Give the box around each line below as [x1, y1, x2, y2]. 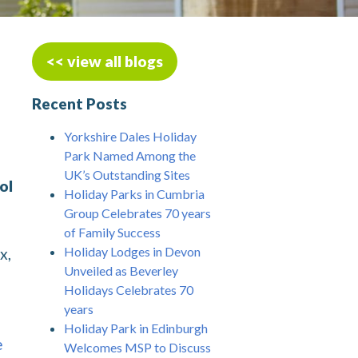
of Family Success [64, 225, 161, 241]
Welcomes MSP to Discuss [64, 340, 211, 356]
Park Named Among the [64, 148, 196, 164]
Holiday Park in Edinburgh [64, 320, 208, 336]
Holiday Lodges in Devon [64, 244, 201, 260]
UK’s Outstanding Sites [64, 167, 190, 183]
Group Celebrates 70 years [64, 205, 211, 221]
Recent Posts [32, 94, 127, 113]
